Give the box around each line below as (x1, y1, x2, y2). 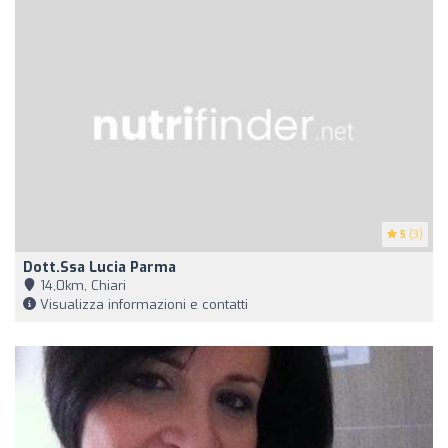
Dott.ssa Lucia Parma (23, 257, 176, 277)
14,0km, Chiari (36, 276, 126, 294)
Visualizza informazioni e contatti (36, 295, 248, 313)
